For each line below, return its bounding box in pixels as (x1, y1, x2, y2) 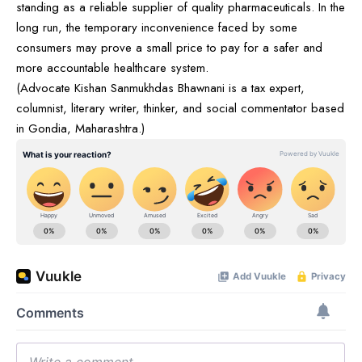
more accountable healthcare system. (16, 58, 208, 77)
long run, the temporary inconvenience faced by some (16, 18, 297, 36)
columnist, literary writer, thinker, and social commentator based (16, 99, 344, 117)
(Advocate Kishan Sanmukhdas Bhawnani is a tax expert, (16, 78, 305, 97)
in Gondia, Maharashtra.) (16, 119, 145, 137)
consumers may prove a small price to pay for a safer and (16, 38, 322, 57)
